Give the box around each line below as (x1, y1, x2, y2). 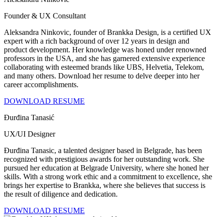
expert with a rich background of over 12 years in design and (4, 36, 189, 45)
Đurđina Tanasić (4, 113, 54, 122)
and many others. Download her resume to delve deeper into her (4, 71, 200, 80)
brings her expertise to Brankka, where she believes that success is (4, 181, 205, 189)
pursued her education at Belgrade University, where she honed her (4, 163, 209, 172)
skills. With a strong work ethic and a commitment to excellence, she (4, 172, 212, 181)
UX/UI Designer (4, 129, 55, 138)
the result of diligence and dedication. (4, 189, 118, 198)
